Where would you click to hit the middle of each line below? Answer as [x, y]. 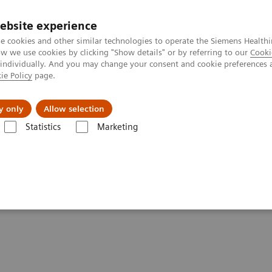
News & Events [178, 100]
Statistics [43, 127]
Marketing [117, 127]
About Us [76, 100]
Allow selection [74, 109]
